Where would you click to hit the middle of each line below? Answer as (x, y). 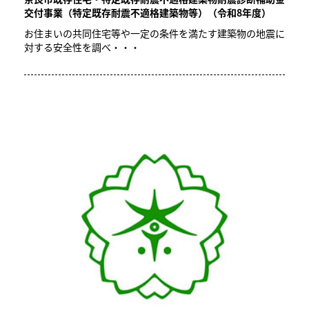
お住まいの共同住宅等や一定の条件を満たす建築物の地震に (154, 33)
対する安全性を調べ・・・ (82, 47)
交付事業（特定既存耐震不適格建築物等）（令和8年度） (148, 12)
